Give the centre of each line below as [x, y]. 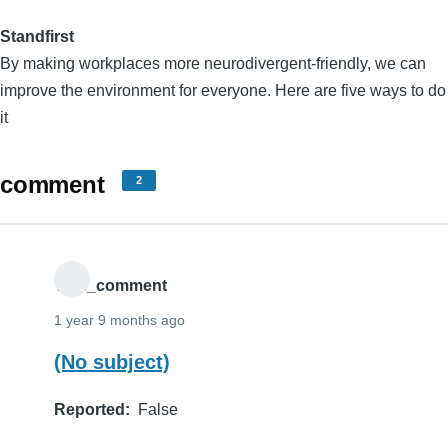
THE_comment [110, 285]
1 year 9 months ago [119, 319]
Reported [89, 409]
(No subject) [112, 361]
